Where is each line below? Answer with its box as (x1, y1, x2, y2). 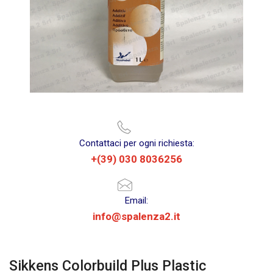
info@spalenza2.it (93, 210, 180, 222)
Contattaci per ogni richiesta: (79, 138, 194, 149)
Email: (125, 195, 148, 206)
